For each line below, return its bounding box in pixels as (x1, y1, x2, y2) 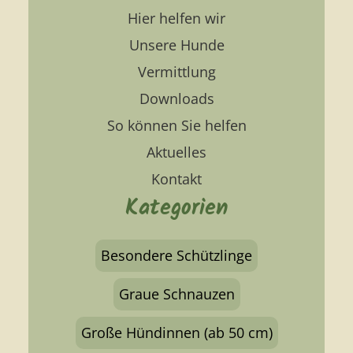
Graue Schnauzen (118, 284, 235, 304)
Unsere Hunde (128, 35, 225, 54)
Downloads (139, 88, 214, 108)
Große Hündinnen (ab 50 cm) (80, 323, 273, 343)
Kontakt (151, 169, 202, 188)
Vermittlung (137, 61, 216, 81)
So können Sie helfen (106, 115, 247, 135)
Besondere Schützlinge (101, 246, 252, 266)
